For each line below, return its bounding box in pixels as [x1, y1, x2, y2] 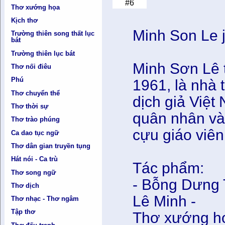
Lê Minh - [133, 192, 196, 209]
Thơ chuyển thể [11, 89, 60, 97]
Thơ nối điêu [11, 63, 52, 71]
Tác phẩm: [133, 159, 204, 176]
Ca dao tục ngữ [11, 129, 59, 137]
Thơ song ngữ [11, 168, 56, 176]
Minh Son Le [133, 27, 222, 44]
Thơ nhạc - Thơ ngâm [11, 195, 79, 203]
